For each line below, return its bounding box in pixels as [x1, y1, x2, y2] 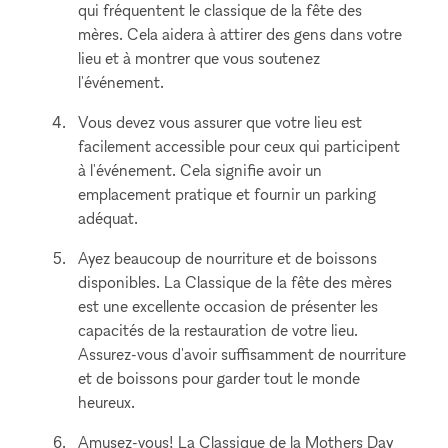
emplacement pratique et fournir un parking [78, 184, 377, 204]
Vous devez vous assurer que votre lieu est [78, 112, 363, 132]
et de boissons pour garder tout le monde [78, 368, 361, 388]
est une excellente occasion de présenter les [78, 296, 379, 316]
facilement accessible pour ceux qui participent [78, 136, 401, 156]
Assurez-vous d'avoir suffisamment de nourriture [78, 344, 407, 364]
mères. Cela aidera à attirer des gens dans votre [78, 24, 403, 44]
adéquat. [78, 208, 139, 228]
